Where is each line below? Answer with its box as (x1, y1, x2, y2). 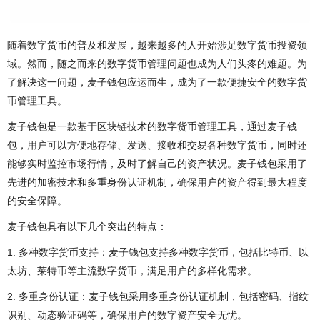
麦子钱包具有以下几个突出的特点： (7, 220, 167, 232)
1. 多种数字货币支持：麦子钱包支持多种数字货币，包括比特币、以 (7, 246, 309, 258)
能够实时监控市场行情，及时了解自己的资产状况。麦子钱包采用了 (7, 157, 307, 169)
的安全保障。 (7, 194, 67, 206)
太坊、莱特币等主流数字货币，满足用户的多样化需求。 (7, 264, 257, 276)
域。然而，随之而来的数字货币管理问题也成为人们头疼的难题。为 (7, 57, 307, 69)
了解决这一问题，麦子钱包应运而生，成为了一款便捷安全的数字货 (7, 76, 307, 88)
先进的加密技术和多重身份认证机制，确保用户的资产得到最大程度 (7, 176, 307, 188)
